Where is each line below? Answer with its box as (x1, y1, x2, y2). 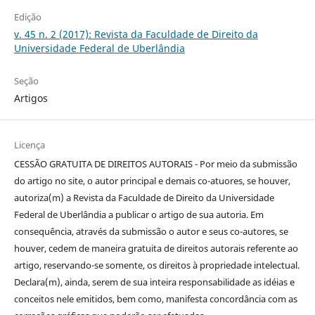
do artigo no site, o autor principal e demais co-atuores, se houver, (13, 174, 290, 187)
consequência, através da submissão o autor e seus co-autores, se (13, 224, 288, 238)
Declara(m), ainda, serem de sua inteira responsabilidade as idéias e (13, 275, 295, 288)
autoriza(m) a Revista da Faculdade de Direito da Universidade (13, 191, 274, 204)
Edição (13, 11, 41, 24)
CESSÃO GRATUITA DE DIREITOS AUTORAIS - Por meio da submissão (13, 157, 297, 170)
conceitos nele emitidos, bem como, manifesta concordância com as (13, 292, 297, 305)
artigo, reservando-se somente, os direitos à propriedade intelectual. (13, 258, 300, 271)
